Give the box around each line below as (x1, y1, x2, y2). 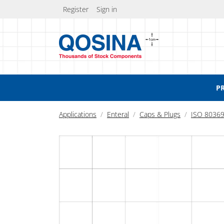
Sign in (96, 4, 117, 14)
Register (63, 4, 88, 14)
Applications (59, 109, 96, 119)
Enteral (107, 109, 129, 119)
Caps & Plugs (139, 109, 180, 119)
